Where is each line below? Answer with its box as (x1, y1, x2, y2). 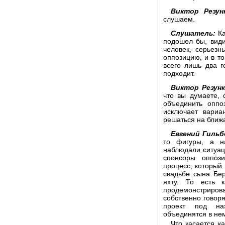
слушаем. (163, 15, 195, 23)
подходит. (163, 69, 195, 77)
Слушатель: (171, 29, 215, 37)
